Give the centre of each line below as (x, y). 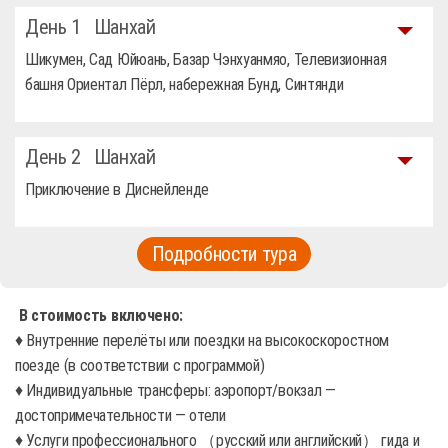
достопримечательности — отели (120, 415)
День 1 (55, 27)
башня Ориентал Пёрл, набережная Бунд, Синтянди (184, 84)
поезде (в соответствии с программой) (140, 365)
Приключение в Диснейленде (117, 189)
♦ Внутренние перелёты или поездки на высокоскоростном (202, 340)
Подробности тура (224, 254)
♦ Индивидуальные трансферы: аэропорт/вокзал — (175, 390)
